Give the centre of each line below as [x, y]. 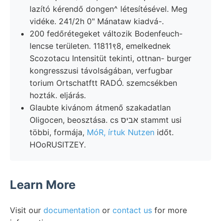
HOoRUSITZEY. [58, 144]
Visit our [27, 210]
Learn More [43, 184]
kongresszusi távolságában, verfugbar [101, 70]
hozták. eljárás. [58, 95]
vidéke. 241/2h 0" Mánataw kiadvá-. [97, 21]
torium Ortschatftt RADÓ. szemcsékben [103, 83]
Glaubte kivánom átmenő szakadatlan [100, 107]
